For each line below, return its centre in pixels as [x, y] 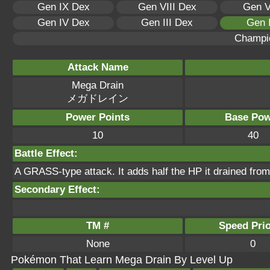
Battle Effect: [46, 153]
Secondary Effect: [57, 190]
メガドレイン [98, 99]
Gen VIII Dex [167, 7]
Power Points [98, 117]
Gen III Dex [167, 23]
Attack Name [98, 67]
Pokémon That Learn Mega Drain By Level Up [122, 260]
